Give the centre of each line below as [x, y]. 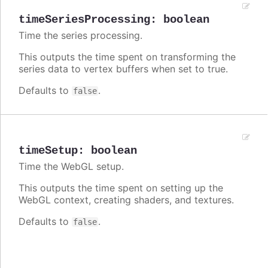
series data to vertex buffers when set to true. [123, 69]
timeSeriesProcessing [84, 20]
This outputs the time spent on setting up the [121, 188]
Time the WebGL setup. [71, 166]
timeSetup [48, 150]
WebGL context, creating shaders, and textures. [126, 200]
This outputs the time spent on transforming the [127, 57]
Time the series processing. [80, 36]
